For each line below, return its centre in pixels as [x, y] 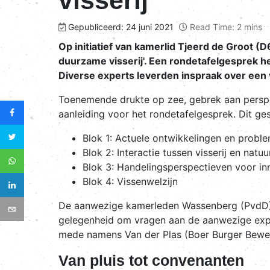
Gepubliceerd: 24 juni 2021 [121, 27]
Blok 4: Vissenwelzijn [132, 181]
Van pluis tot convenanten [151, 260]
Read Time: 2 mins [226, 27]
